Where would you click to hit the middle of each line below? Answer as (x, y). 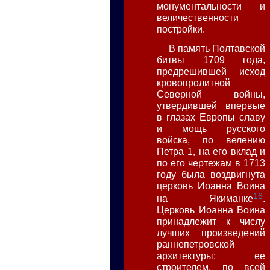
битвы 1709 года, (211, 60)
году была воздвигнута (211, 174)
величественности (198, 17)
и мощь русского (211, 129)
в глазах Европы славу (211, 117)
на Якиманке (205, 198)
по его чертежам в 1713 (211, 163)
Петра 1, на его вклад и (211, 152)
